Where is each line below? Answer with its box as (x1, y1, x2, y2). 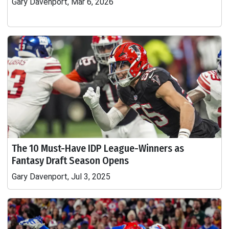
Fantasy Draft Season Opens (12, 154, 129, 167)
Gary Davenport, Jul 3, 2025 (12, 172, 110, 181)
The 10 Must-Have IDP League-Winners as (12, 142, 184, 154)
